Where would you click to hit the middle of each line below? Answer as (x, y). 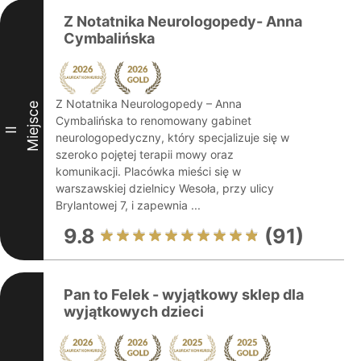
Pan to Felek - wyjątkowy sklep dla (184, 295)
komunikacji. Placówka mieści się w (148, 171)
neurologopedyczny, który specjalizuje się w (172, 137)
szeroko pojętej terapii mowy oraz (145, 154)
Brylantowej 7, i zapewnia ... (128, 205)
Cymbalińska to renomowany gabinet (154, 120)
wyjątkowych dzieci (134, 311)
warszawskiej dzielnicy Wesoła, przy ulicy (165, 188)
